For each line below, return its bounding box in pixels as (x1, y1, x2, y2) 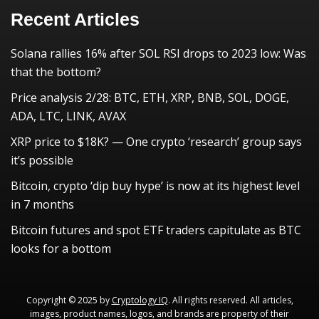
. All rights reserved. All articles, (167, 294, 293, 306)
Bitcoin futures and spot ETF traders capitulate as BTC (11, 222, 301, 238)
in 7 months (11, 197, 74, 212)
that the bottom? (11, 64, 101, 80)
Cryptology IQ (111, 294, 168, 306)
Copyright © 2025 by (26, 294, 112, 306)
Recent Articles (11, 9, 140, 29)
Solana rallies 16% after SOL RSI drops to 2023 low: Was (11, 46, 306, 61)
